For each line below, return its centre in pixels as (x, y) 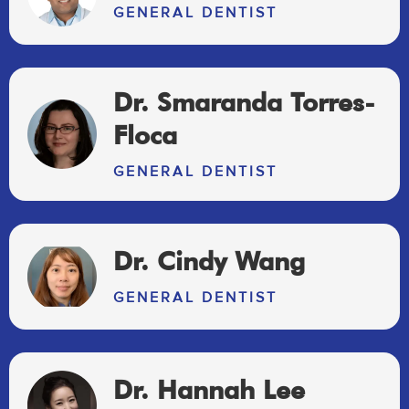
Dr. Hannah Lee (209, 390)
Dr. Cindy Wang (209, 262)
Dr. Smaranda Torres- (244, 103)
